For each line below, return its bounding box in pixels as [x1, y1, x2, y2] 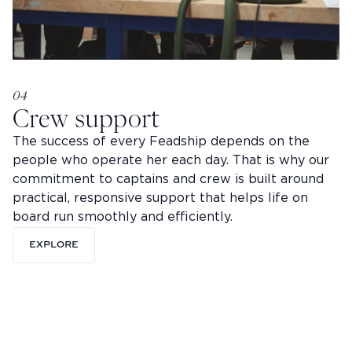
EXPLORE [29, 240, 79, 250]
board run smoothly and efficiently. [13, 211, 233, 223]
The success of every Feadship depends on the [13, 135, 310, 148]
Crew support [13, 106, 159, 130]
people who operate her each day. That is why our [13, 154, 329, 167]
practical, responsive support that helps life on [13, 192, 308, 204]
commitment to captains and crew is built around [13, 173, 324, 185]
